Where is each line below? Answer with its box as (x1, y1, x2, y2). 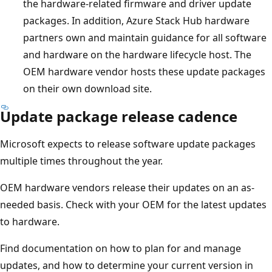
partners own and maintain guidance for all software (23, 30, 267, 44)
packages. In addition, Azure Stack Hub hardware (23, 13, 250, 27)
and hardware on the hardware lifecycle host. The (23, 47, 251, 61)
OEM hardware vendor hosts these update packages (23, 64, 265, 78)
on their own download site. (23, 81, 152, 95)
